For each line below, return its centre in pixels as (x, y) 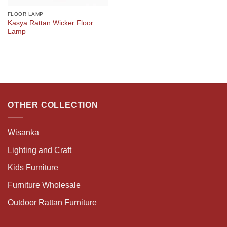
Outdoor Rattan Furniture (52, 203)
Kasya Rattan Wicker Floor (50, 23)
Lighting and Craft (40, 150)
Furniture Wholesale (44, 185)
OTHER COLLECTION (53, 105)
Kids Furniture (33, 168)
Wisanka (24, 133)
